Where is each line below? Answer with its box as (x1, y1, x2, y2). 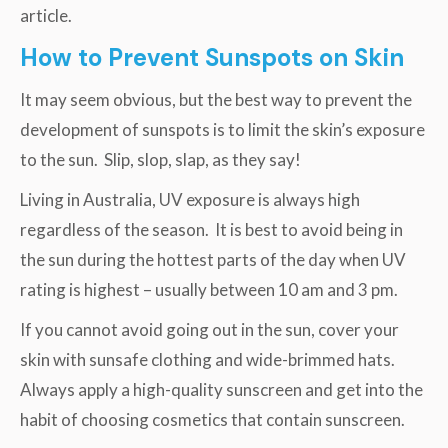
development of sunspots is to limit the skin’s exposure (20, 118, 425, 140)
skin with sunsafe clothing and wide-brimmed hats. (20, 348, 398, 370)
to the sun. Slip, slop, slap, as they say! (20, 148, 301, 170)
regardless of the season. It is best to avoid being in (20, 218, 403, 240)
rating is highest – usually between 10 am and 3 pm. (20, 278, 398, 300)
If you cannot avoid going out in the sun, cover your (20, 318, 399, 340)
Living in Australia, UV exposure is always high (20, 188, 360, 210)
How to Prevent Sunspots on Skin (20, 41, 404, 73)
